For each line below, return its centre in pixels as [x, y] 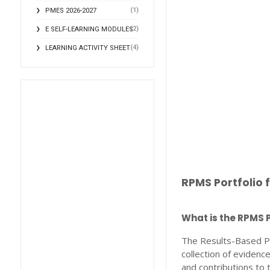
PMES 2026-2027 [71, 11]
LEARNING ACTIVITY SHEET [87, 48]
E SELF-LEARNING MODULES [89, 29]
